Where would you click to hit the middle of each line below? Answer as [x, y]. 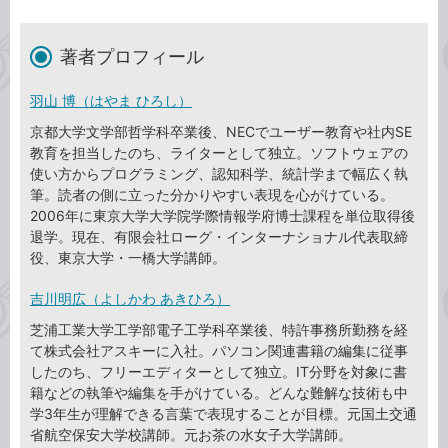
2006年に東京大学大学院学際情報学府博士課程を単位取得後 [222, 216]
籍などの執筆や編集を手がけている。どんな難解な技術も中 [219, 393]
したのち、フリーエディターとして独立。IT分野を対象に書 [218, 372]
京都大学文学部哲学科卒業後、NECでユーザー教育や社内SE [221, 132]
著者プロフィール [132, 57]
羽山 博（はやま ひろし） [111, 101]
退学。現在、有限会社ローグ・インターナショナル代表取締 [219, 237]
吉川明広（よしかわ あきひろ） [130, 299]
